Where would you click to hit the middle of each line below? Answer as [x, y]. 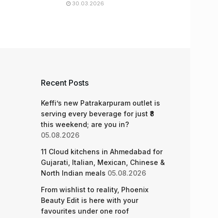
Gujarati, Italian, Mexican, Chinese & [103, 162]
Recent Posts [64, 83]
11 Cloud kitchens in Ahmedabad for [101, 152]
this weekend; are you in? [85, 124]
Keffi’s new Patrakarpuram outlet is [100, 103]
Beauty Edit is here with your [89, 200]
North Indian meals [73, 173]
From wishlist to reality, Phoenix [94, 190]
